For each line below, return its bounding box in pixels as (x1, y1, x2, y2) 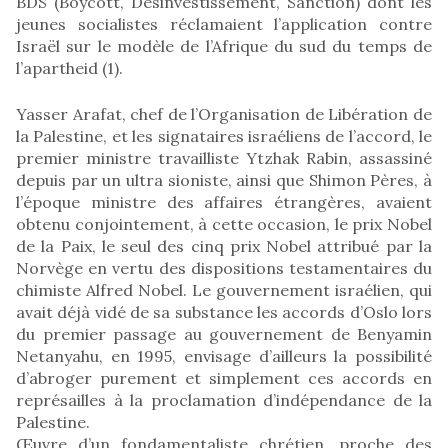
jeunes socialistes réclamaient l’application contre (16, 13, 432, 34)
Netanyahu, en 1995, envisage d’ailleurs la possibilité (16, 345, 432, 366)
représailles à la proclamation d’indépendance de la (16, 389, 432, 410)
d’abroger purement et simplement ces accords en (16, 367, 432, 388)
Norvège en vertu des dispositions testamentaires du (16, 257, 432, 278)
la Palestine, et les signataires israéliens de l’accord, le (16, 125, 432, 146)
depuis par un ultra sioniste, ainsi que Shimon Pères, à (16, 169, 432, 190)
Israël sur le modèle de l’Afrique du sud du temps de (16, 35, 432, 56)
